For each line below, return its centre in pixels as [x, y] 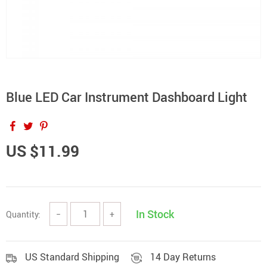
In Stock [155, 214]
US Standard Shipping [72, 257]
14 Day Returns [183, 257]
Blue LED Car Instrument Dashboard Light [127, 97]
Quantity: [23, 214]
